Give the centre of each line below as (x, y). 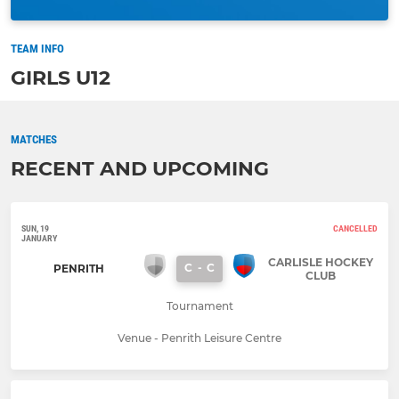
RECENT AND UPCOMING (140, 168)
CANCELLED (355, 228)
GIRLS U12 (61, 77)
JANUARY (39, 238)
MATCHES (34, 139)
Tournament (199, 305)
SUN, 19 (35, 228)
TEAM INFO (37, 48)
